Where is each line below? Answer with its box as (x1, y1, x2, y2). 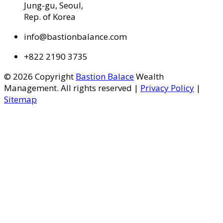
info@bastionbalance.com (24, 30, 127, 42)
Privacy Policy (140, 82, 194, 94)
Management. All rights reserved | (4, 82, 140, 94)
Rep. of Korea (24, 10, 76, 22)
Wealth (134, 70, 164, 82)
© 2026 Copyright (4, 70, 76, 82)
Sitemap (4, 93, 37, 105)
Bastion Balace (76, 70, 134, 82)
